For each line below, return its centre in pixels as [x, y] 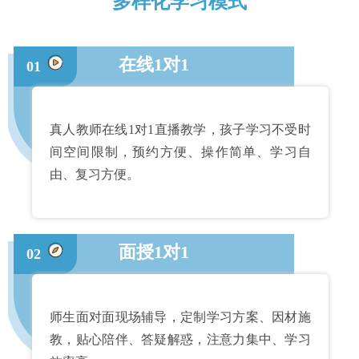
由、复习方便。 [95, 174]
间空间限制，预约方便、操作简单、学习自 [180, 151]
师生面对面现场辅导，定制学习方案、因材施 [180, 317]
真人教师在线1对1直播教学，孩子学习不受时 [180, 129]
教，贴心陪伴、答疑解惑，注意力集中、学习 [180, 339]
